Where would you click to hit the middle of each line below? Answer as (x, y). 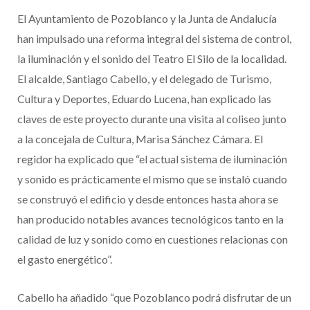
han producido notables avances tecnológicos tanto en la (151, 219)
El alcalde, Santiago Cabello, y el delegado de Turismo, (144, 79)
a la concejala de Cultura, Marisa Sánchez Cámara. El (140, 139)
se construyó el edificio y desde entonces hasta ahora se (148, 199)
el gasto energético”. (65, 259)
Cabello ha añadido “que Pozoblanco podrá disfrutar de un (154, 298)
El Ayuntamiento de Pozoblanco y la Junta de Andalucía (147, 19)
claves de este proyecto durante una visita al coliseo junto (152, 119)
